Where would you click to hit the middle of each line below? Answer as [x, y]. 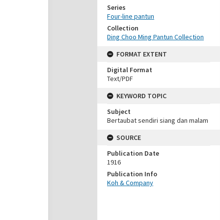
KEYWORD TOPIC [141, 96]
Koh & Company [130, 183]
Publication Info [132, 174]
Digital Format [130, 70]
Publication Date [133, 153]
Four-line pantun [131, 16]
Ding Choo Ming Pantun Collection [155, 37]
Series [116, 7]
